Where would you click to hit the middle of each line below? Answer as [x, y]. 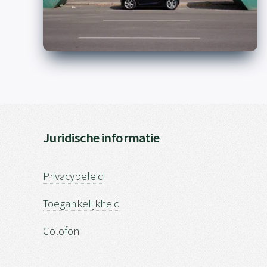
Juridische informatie [101, 137]
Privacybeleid [74, 176]
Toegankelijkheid [82, 204]
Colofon [61, 231]
